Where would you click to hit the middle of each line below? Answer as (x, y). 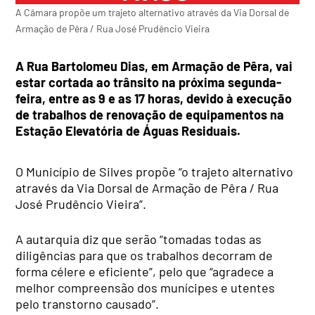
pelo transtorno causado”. (88, 304)
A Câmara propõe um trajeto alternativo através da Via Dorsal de (153, 12)
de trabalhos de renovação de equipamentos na (150, 115)
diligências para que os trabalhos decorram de (144, 256)
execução (264, 99)
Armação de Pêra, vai (232, 66)
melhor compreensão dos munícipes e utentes (146, 288)
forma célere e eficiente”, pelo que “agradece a (145, 272)
